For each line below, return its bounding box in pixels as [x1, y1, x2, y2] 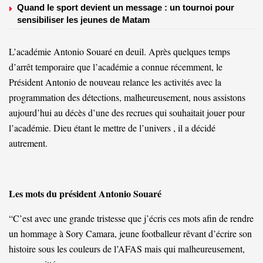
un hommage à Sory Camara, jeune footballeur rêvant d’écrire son [9, 227, 252, 240]
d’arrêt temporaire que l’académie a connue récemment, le [9, 60, 222, 73]
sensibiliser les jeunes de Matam [17, 14, 150, 25]
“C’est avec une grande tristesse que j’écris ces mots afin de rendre [9, 211, 254, 224]
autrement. [9, 136, 48, 149]
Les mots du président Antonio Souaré [9, 186, 161, 200]
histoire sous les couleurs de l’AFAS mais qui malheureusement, [9, 242, 245, 255]
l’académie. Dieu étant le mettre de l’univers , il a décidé [9, 121, 215, 134]
